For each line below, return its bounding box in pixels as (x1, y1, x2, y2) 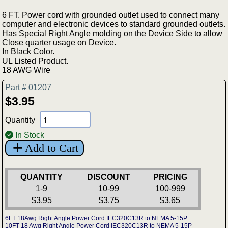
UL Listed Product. (2, 56, 69, 65)
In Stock (13, 130, 45, 139)
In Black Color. (2, 47, 55, 56)
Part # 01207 (5, 82, 52, 92)
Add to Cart (24, 141, 78, 154)
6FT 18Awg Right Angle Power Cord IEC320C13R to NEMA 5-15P (5, 214, 188, 222)
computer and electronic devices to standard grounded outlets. (2, 19, 226, 28)
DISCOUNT (87, 172, 131, 181)
